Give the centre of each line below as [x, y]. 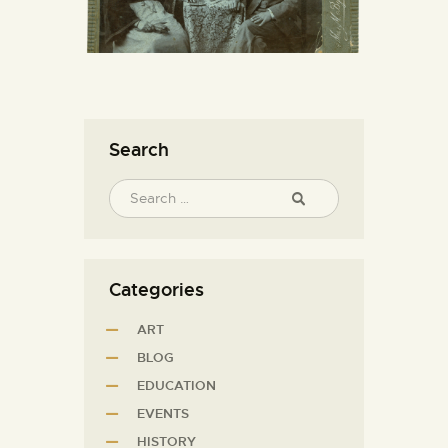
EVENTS [163, 413]
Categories [156, 289]
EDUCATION [176, 385]
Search [139, 149]
